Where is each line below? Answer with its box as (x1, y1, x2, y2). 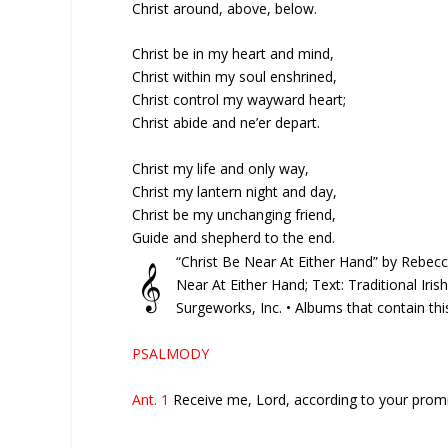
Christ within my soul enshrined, (132, 67, 337, 87)
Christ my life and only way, (132, 158, 309, 178)
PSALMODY (132, 344, 209, 364)
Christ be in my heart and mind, (132, 44, 334, 64)
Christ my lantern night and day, (132, 181, 337, 201)
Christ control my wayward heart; (132, 90, 346, 110)
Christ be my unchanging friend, (132, 204, 336, 224)
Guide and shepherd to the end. (132, 227, 335, 247)
